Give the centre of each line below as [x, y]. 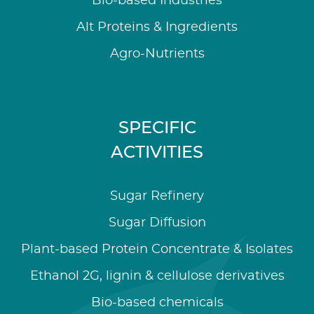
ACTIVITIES [157, 152]
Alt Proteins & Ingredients [157, 27]
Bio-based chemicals [157, 302]
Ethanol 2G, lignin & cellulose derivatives [157, 276]
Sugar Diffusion [157, 223]
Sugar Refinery [157, 196]
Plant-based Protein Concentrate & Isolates [157, 249]
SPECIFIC [157, 128]
